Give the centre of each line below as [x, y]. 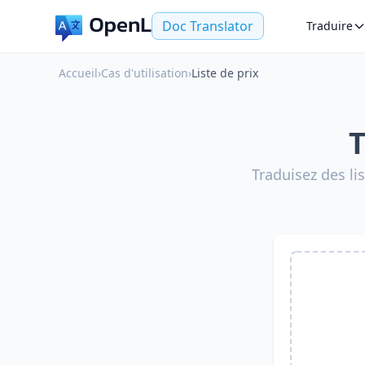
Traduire [330, 26]
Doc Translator [208, 26]
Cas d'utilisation [145, 73]
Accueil [78, 73]
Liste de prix [225, 73]
